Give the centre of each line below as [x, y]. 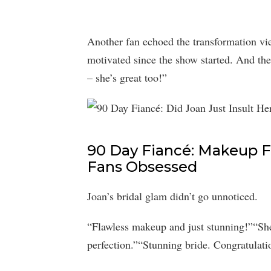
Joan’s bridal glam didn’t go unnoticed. [172, 196]
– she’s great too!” [127, 77]
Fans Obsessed [142, 166]
